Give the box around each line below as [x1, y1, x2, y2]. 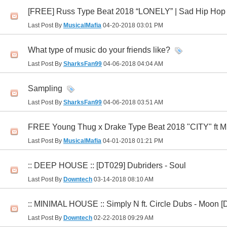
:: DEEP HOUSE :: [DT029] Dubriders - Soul [28, 161, 186, 170]
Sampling [28, 84, 62, 93]
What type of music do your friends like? [28, 46, 170, 55]
